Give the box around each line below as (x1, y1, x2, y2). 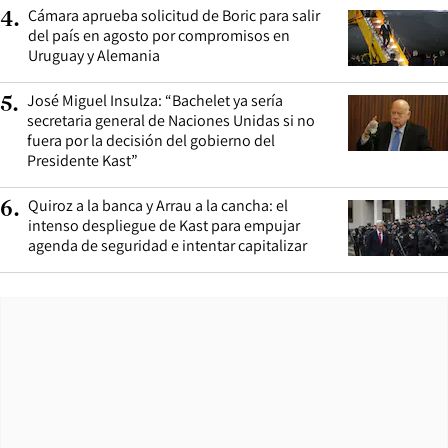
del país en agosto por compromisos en (28, 24, 290, 46)
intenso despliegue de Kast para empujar (28, 214, 300, 236)
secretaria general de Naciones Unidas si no (27, 109, 315, 131)
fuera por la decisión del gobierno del (27, 129, 275, 151)
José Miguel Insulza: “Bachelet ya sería (27, 89, 283, 111)
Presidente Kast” (27, 149, 138, 171)
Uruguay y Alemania (28, 44, 160, 66)
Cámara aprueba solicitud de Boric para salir (28, 4, 320, 26)
